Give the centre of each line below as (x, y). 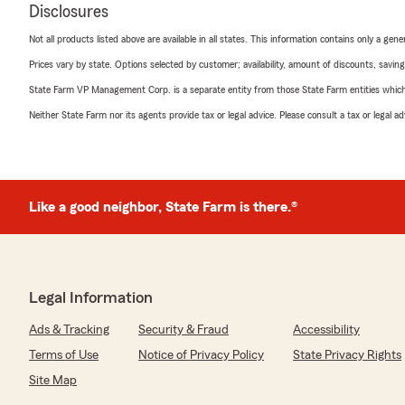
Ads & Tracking (69, 330)
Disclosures (69, 11)
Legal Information (91, 297)
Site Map (53, 380)
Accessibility (326, 330)
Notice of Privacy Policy (201, 355)
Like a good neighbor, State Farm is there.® (163, 207)
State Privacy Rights (347, 355)
